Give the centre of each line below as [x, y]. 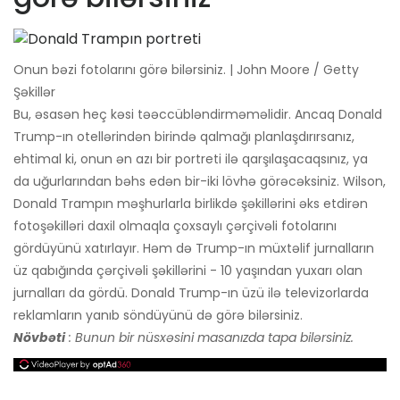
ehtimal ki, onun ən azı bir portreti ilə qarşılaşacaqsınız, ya [191, 159]
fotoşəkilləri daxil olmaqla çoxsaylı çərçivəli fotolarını [175, 226]
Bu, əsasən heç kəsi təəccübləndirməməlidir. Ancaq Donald [198, 115]
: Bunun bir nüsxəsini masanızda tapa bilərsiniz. [211, 338]
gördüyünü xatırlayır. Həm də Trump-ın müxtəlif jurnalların [194, 249]
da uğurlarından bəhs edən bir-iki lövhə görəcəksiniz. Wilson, [200, 182]
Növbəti [39, 338]
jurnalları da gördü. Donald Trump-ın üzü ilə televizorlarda [191, 293]
